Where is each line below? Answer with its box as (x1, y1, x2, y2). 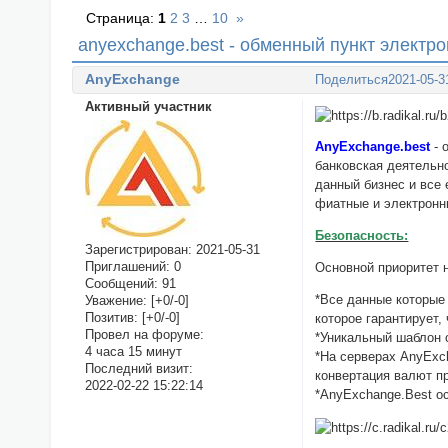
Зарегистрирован (84, 242, 188, 258)
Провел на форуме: (84, 327, 204, 343)
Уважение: (84, 293, 147, 309)
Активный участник (84, 98, 212, 114)
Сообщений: (84, 276, 158, 292)
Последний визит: (84, 361, 193, 377)
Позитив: (84, 310, 138, 326)
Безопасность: (315, 228, 409, 244)
